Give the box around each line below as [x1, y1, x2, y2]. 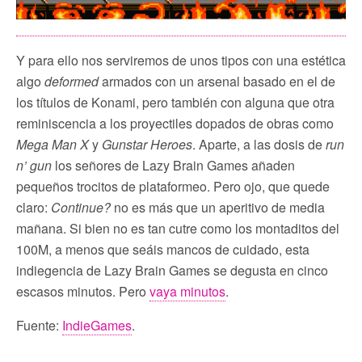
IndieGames [62, 316, 132, 335]
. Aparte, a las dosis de [192, 135, 326, 154]
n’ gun [16, 156, 52, 175]
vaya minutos [149, 282, 225, 301]
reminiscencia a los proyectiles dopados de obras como [16, 114, 334, 133]
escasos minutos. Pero [16, 282, 149, 301]
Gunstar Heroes [102, 135, 192, 154]
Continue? [51, 198, 111, 217]
